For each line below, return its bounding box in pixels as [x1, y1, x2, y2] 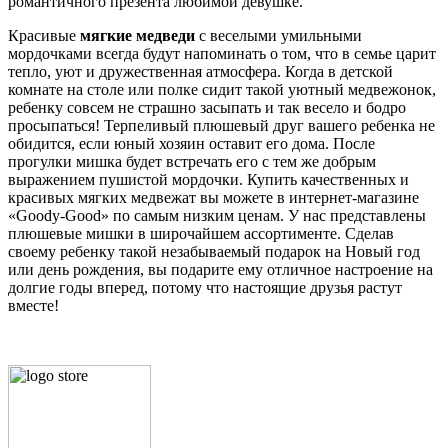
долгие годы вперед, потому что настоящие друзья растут [8, 278, 402, 296]
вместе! [8, 296, 59, 314]
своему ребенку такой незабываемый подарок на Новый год [8, 242, 420, 260]
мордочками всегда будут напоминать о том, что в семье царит [8, 44, 436, 62]
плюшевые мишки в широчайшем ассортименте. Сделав [8, 224, 394, 242]
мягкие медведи [80, 26, 195, 44]
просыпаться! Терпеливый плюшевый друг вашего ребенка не [8, 116, 435, 134]
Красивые [8, 26, 80, 44]
